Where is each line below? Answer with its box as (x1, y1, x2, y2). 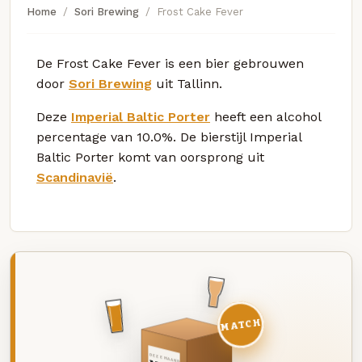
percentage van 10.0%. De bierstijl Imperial (36, 128, 301, 145)
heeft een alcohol (210, 108, 321, 124)
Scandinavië (36, 169, 113, 185)
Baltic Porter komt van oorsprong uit (36, 149, 264, 165)
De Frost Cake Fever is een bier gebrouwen (36, 55, 304, 71)
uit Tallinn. (152, 75, 222, 91)
